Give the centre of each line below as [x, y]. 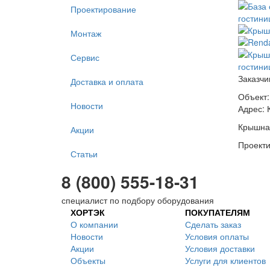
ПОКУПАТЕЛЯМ [218, 212]
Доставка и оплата [107, 81]
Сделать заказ [213, 224]
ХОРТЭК [88, 212]
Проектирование [103, 9]
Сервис [85, 57]
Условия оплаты [217, 236]
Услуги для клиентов [225, 260]
